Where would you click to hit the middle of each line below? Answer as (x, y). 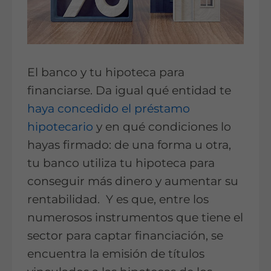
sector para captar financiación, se (125, 236)
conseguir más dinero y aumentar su (133, 181)
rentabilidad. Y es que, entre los (118, 200)
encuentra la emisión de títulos (116, 254)
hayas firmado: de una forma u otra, (129, 145)
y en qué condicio (145, 127)
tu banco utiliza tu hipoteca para (121, 163)
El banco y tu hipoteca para (106, 73)
